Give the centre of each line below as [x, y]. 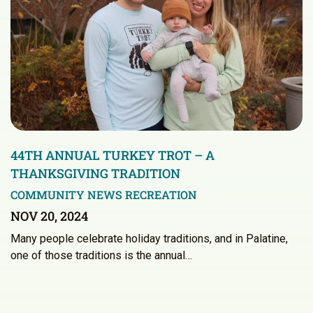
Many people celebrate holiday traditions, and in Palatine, [149, 239]
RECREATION [161, 195]
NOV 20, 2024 [49, 216]
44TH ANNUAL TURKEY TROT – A [112, 155]
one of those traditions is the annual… [101, 256]
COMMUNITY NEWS [66, 195]
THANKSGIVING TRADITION [95, 174]
